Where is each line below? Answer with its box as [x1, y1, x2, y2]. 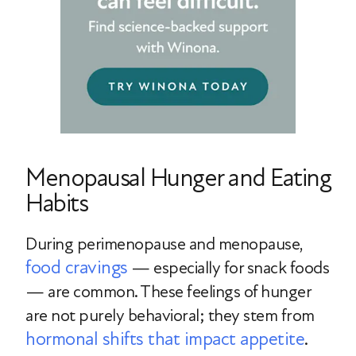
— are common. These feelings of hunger [25, 281, 311, 302]
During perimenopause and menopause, [25, 234, 303, 254]
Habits [25, 188, 87, 219]
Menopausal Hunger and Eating [25, 163, 331, 193]
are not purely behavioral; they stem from [25, 305, 315, 326]
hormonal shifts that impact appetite [25, 327, 304, 350]
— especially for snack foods [127, 257, 329, 278]
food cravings [25, 256, 128, 279]
